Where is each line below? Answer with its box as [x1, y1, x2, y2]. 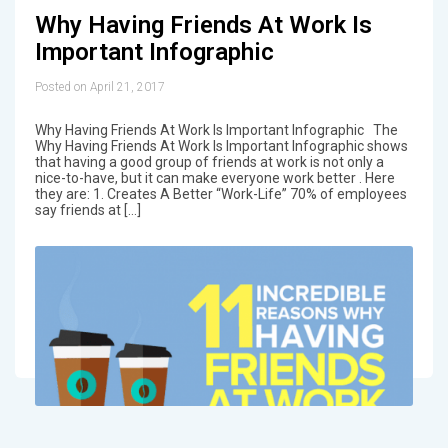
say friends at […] [34, 202, 141, 219]
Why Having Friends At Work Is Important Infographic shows [34, 138, 408, 155]
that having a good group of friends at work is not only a [34, 154, 384, 171]
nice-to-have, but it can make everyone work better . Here [34, 170, 395, 187]
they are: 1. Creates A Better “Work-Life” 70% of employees [34, 186, 407, 203]
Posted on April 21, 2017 [34, 80, 165, 95]
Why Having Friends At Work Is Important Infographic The [34, 122, 398, 139]
